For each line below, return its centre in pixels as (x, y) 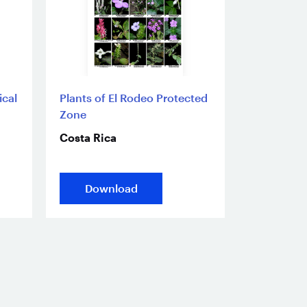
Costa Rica (88, 138)
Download (111, 188)
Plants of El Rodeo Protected (134, 98)
